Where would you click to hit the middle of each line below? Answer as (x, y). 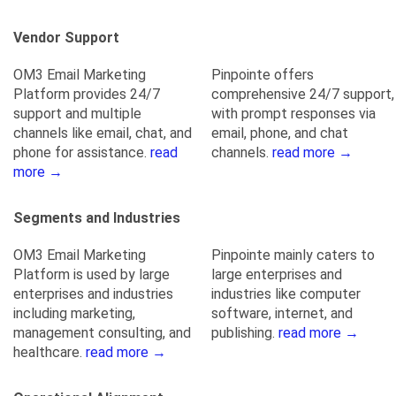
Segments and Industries (97, 218)
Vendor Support (66, 38)
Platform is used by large (91, 274)
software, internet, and (282, 313)
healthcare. (49, 352)
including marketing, (74, 313)
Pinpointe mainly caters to (293, 255)
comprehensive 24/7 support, (303, 94)
